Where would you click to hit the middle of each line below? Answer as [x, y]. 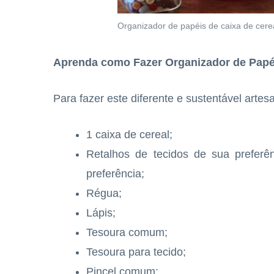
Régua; [104, 194]
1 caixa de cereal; [129, 135]
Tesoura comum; [127, 233]
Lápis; [101, 213]
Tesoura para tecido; [136, 252]
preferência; [115, 174]
